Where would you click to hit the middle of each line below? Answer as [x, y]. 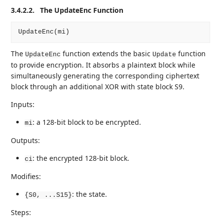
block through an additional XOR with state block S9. [98, 86]
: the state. [90, 194]
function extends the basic [107, 53]
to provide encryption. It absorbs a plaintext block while [103, 65]
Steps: [21, 212]
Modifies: [26, 176]
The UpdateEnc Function [82, 10]
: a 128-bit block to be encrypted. [87, 122]
